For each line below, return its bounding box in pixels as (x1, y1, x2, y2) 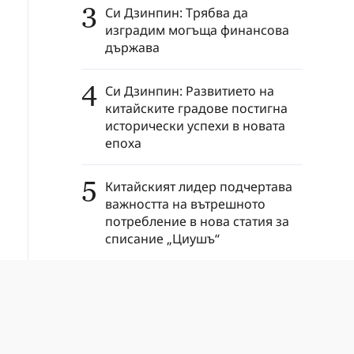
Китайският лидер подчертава (105, 178, 292, 196)
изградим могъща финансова (105, 21, 289, 40)
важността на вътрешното (105, 195, 265, 213)
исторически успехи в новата (105, 117, 285, 135)
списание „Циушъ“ (105, 230, 220, 248)
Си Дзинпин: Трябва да (105, 4, 248, 22)
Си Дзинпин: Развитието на (105, 82, 274, 100)
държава (105, 39, 160, 57)
